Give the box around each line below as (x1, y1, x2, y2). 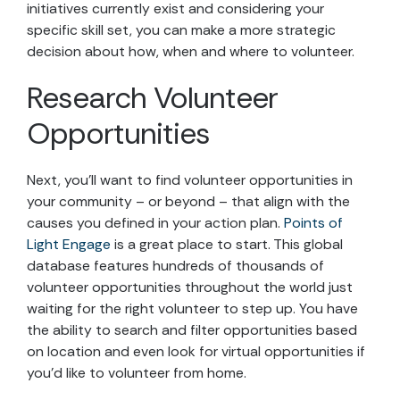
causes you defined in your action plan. (27, 212, 284, 232)
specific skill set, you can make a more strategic (27, 20, 336, 39)
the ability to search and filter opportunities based (27, 320, 357, 339)
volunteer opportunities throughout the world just (27, 277, 353, 296)
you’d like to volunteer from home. (27, 362, 246, 382)
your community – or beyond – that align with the (27, 191, 350, 211)
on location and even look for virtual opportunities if (27, 341, 365, 361)
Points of (284, 212, 343, 232)
